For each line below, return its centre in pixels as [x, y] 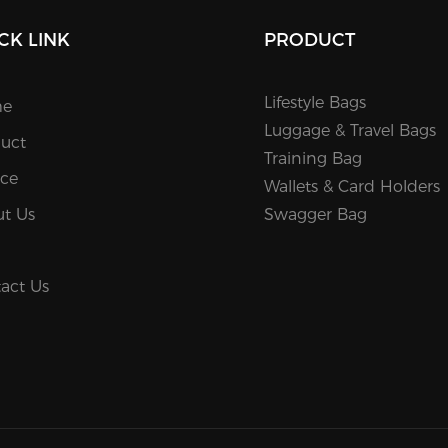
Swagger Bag [316, 215]
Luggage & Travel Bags [350, 131]
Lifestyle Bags [315, 103]
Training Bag [313, 159]
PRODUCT [310, 40]
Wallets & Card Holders [352, 187]
